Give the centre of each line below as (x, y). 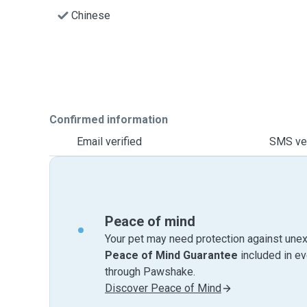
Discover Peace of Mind (163, 288)
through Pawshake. (150, 272)
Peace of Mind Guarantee (171, 255)
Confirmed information (109, 120)
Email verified (109, 142)
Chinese (91, 15)
